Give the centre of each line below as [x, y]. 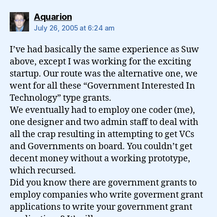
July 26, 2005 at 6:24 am [74, 28]
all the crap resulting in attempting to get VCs [102, 134]
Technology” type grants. [61, 98]
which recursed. [43, 171]
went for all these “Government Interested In [102, 86]
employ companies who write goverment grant [106, 195]
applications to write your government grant [101, 207]
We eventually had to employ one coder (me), [102, 110]
